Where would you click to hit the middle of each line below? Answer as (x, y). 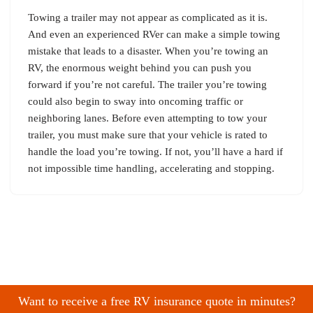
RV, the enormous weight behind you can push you (140, 67)
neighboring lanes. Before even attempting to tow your (147, 118)
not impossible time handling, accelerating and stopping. (151, 168)
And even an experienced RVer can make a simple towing (154, 34)
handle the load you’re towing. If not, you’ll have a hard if (155, 151)
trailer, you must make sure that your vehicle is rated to (148, 134)
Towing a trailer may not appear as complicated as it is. (148, 17)
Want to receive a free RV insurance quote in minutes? (156, 301)
